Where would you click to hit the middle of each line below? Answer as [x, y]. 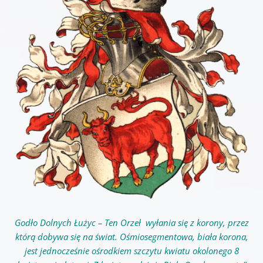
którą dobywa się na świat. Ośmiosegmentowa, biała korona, [131, 237]
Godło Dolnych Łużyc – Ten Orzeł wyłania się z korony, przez [131, 223]
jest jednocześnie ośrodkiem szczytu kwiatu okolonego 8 [131, 251]
